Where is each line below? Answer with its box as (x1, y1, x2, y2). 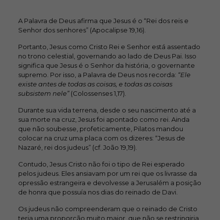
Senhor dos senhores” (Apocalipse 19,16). (18, 26, 146, 34)
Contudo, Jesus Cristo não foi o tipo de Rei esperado (18, 160, 185, 168)
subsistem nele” (18, 89, 69, 97)
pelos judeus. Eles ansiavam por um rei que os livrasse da (18, 169, 197, 177)
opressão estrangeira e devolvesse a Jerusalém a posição (18, 179, 201, 187)
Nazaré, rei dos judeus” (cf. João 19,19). (18, 143, 137, 151)
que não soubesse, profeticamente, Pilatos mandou (18, 125, 183, 133)
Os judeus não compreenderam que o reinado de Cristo (18, 205, 197, 213)
